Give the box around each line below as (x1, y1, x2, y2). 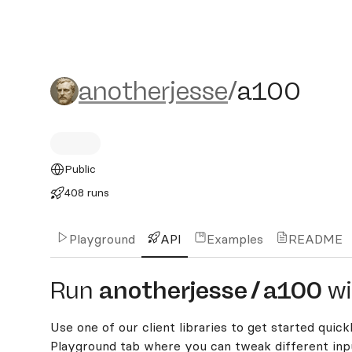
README (288, 231, 343, 247)
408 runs (64, 185, 109, 200)
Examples (207, 231, 263, 247)
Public (64, 162, 96, 176)
